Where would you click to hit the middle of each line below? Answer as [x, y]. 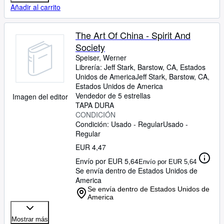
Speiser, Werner [101, 57]
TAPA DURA [95, 105]
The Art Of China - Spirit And [133, 35]
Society [90, 47]
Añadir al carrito [35, 7]
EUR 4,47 [91, 147]
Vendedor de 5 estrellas [113, 95]
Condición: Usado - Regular [119, 124]
